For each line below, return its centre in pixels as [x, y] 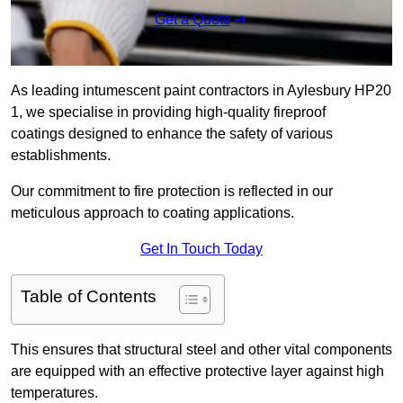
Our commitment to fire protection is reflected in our [172, 192]
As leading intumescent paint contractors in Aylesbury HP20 [201, 91]
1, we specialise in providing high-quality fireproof [168, 112]
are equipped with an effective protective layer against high [197, 372]
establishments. [61, 156]
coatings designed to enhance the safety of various [172, 134]
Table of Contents [89, 297]
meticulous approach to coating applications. [152, 213]
